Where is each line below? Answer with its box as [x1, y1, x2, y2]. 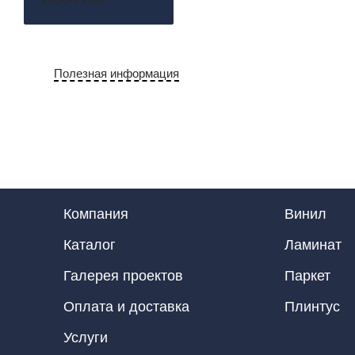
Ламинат [284, 237, 342, 254]
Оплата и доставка [63, 299, 189, 315]
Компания [63, 206, 128, 223]
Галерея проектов [63, 268, 183, 284]
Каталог [63, 237, 116, 254]
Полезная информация [54, 67, 179, 81]
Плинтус [284, 299, 340, 315]
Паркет [284, 268, 330, 284]
